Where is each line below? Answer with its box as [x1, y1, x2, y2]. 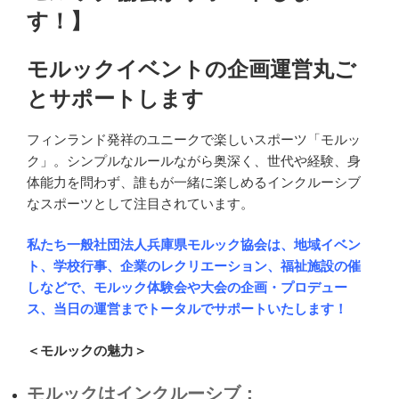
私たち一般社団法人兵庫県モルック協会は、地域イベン [27, 237, 361, 253]
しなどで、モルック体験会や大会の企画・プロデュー [27, 280, 347, 296]
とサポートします [27, 85, 204, 110]
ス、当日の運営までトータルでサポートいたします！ [27, 301, 347, 317]
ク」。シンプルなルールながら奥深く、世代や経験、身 [27, 152, 361, 168]
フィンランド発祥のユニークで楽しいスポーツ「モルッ [27, 131, 361, 147]
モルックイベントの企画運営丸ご [27, 56, 356, 81]
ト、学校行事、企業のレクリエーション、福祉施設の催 [27, 258, 361, 274]
